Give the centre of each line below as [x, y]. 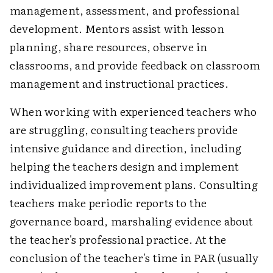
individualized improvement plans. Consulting [134, 184]
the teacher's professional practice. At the [118, 239]
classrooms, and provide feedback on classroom [135, 65]
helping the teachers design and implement [125, 166]
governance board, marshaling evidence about [132, 221]
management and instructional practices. [119, 83]
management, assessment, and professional [125, 10]
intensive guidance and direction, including [126, 148]
